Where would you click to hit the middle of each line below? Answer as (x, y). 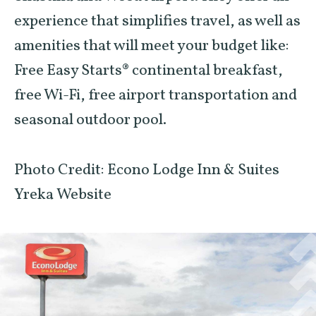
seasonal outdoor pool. (90, 120)
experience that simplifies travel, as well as (157, 22)
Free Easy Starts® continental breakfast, (148, 71)
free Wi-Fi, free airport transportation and (156, 96)
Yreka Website (63, 195)
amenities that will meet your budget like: (152, 46)
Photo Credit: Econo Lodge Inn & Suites (147, 170)
